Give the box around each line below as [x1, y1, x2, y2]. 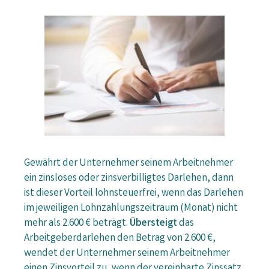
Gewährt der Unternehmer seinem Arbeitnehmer [24, 156, 233, 172]
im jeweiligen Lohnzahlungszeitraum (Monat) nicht [24, 201, 238, 217]
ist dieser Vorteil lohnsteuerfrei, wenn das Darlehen [24, 186, 243, 202]
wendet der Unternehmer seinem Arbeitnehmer [24, 246, 230, 262]
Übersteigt [130, 216, 177, 232]
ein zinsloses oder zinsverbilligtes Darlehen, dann [24, 171, 234, 187]
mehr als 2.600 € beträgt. [24, 216, 130, 232]
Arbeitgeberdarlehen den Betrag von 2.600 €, [24, 231, 216, 247]
